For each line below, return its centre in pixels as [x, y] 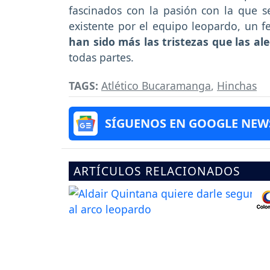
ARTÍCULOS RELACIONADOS [157, 171]
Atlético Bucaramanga [156, 85]
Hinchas [237, 85]
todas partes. [101, 57]
